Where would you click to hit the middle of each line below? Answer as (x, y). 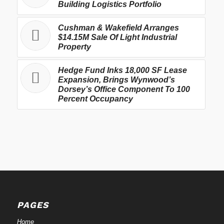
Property (74, 46)
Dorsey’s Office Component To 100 (124, 89)
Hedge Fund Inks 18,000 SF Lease (122, 70)
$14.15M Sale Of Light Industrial (117, 37)
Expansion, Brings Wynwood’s (116, 79)
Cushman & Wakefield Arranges (118, 27)
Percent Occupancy (95, 98)
